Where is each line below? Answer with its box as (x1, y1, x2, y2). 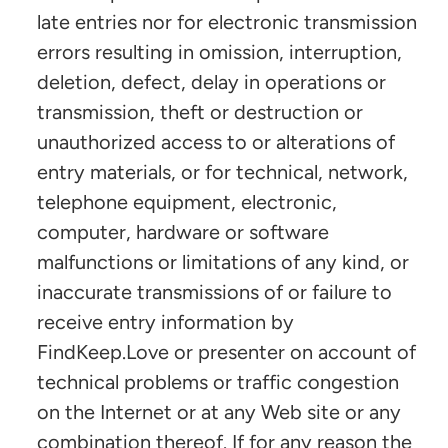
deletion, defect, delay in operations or (37, 69, 386, 94)
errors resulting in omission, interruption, (37, 39, 402, 64)
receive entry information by (37, 309, 294, 334)
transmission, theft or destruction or (37, 99, 363, 124)
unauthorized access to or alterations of (37, 129, 395, 154)
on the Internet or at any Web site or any (37, 399, 401, 424)
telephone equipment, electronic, (37, 189, 337, 214)
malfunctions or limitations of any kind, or (37, 249, 409, 274)
